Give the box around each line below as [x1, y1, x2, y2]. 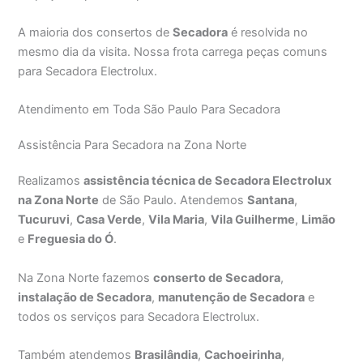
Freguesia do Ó [28, 232, 114, 247]
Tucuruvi [18, 212, 70, 228]
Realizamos [18, 173, 84, 189]
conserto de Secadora [153, 270, 281, 285]
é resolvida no [228, 25, 309, 41]
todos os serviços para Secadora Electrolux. [18, 309, 260, 324]
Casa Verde [76, 212, 143, 228]
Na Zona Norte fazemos [18, 270, 154, 285]
